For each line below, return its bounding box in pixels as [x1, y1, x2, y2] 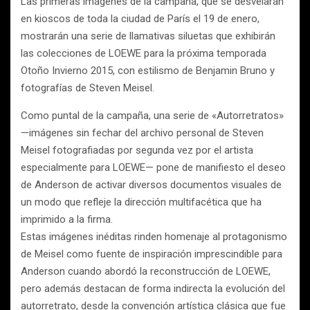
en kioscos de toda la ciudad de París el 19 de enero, [21, 12, 259, 25]
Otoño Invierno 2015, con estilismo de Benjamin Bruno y [21, 64, 275, 77]
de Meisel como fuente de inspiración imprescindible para [21, 248, 282, 260]
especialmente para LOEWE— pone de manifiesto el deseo [21, 161, 286, 174]
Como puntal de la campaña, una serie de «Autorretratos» [21, 109, 284, 122]
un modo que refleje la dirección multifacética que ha [21, 196, 262, 208]
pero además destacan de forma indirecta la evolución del [21, 282, 285, 295]
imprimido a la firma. [21, 213, 113, 226]
